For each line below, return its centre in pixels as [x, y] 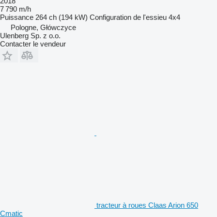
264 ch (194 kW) [62, 17]
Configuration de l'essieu [128, 17]
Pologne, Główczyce [43, 27]
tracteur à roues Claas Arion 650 [147, 205]
